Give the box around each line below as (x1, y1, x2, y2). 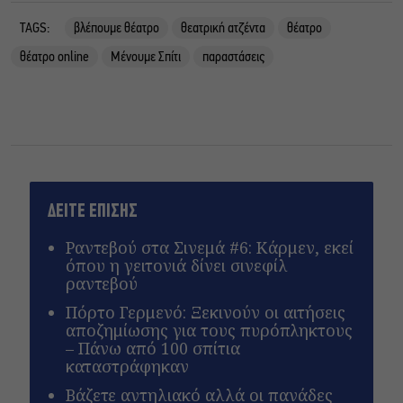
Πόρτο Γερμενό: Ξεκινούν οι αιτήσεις (66, 300, 346, 323)
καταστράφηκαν (66, 354, 190, 377)
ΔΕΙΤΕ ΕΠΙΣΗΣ (48, 201, 139, 222)
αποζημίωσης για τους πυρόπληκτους (66, 318, 354, 341)
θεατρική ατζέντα (181, 21, 265, 36)
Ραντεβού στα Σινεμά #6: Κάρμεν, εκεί (66, 236, 354, 258)
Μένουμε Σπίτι (111, 49, 181, 65)
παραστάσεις (202, 49, 264, 65)
